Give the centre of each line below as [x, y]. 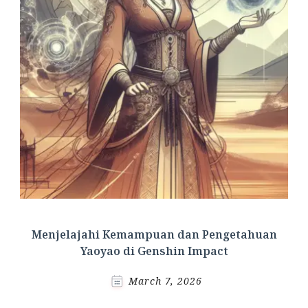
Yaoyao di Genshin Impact [154, 251]
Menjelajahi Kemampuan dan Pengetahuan [154, 234]
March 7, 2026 [165, 280]
